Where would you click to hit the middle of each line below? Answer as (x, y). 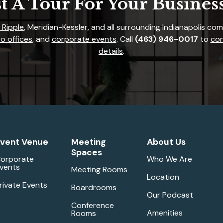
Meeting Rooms (99, 169)
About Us (167, 142)
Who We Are (170, 159)
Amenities (165, 213)
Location (163, 177)
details (111, 51)
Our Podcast (170, 195)
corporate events (84, 39)
